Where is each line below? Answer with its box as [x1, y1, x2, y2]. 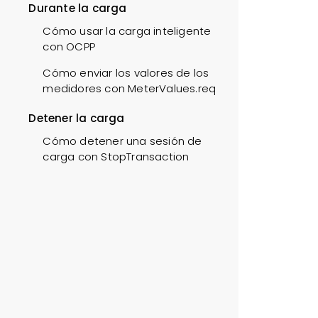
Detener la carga [28, 111, 125, 126]
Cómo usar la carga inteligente [43, 23, 212, 38]
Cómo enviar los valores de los [43, 65, 209, 80]
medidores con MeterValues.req [43, 81, 216, 96]
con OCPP [43, 39, 95, 54]
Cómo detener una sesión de [43, 133, 202, 148]
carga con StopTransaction [43, 149, 190, 164]
